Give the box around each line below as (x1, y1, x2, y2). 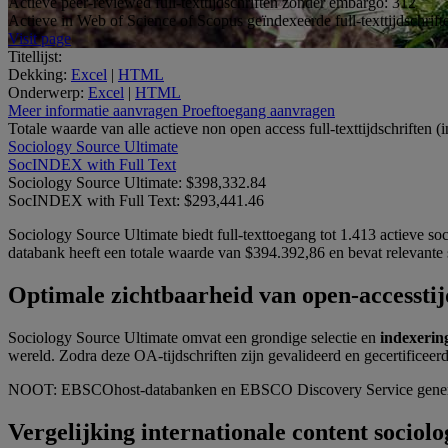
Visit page (8, 29, 71, 47)
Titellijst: (8, 47, 62, 65)
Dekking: (8, 65, 67, 83)
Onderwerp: (8, 83, 84, 101)
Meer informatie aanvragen (8, 101, 178, 119)
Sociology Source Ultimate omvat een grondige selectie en (8, 328, 380, 346)
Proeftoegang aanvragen (182, 101, 335, 119)
